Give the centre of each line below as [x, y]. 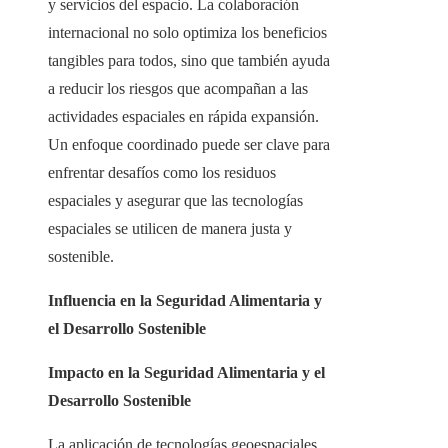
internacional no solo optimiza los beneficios [187, 33]
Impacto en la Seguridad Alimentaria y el [186, 373]
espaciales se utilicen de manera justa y [170, 229]
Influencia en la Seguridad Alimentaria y [185, 301]
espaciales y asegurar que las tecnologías [175, 201]
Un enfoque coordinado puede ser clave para [189, 145]
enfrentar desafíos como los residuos [162, 173]
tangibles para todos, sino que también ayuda [189, 61]
